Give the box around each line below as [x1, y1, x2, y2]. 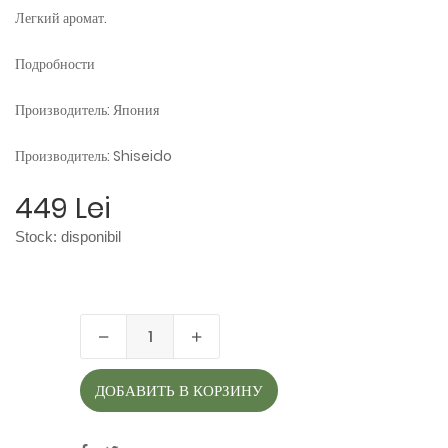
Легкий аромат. [15, 8, 107, 28]
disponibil [61, 228, 121, 245]
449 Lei [15, 189, 111, 228]
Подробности [15, 54, 95, 74]
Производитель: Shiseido [15, 146, 172, 166]
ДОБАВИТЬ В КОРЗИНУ [95, 379, 263, 401]
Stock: [15, 228, 61, 245]
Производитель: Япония [15, 100, 159, 120]
